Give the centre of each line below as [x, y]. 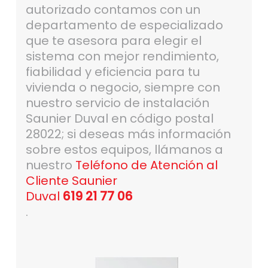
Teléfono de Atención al [146, 165]
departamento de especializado [124, 25]
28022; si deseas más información [128, 134]
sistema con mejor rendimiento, [122, 57]
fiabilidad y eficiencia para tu [112, 72]
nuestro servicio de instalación [117, 103]
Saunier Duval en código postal [119, 119]
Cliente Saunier [71, 181]
